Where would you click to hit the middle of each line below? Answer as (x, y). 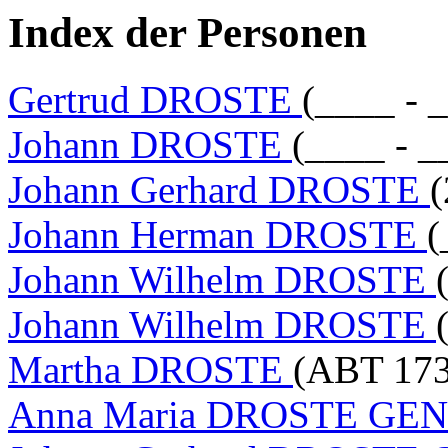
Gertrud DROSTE (155, 99)
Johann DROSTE (150, 144)
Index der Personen (187, 32)
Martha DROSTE (150, 369)
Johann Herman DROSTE (217, 234)
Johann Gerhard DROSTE (219, 189)
